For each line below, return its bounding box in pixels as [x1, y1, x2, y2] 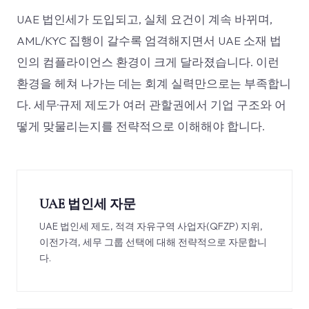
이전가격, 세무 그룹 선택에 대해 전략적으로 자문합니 [39, 236, 267, 248]
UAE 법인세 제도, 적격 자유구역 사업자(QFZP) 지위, [39, 220, 263, 232]
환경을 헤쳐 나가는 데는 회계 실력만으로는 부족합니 [17, 76, 291, 90]
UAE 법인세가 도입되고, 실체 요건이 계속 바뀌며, [17, 12, 272, 26]
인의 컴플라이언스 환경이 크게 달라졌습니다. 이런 [17, 54, 279, 69]
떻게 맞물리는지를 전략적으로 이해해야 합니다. [17, 119, 265, 133]
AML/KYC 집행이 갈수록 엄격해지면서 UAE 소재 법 [17, 33, 281, 48]
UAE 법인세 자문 [39, 196, 136, 212]
